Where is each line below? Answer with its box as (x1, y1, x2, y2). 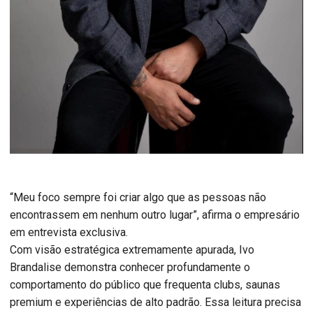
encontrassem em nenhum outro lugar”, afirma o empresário (10, 208, 300, 222)
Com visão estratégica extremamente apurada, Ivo (10, 243, 254, 257)
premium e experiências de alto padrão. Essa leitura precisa (10, 296, 301, 310)
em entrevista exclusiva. (10, 226, 128, 240)
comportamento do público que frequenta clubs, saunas (10, 278, 280, 292)
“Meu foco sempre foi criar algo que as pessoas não (10, 191, 266, 205)
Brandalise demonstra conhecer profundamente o (10, 261, 250, 275)
